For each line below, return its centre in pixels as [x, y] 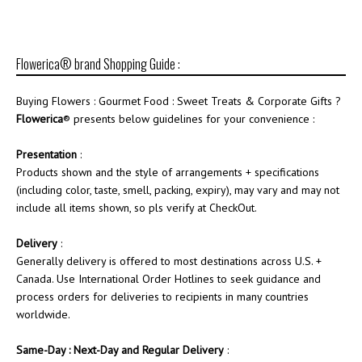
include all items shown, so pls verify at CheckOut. [137, 208]
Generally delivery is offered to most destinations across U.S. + [169, 261]
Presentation [46, 154]
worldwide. [43, 314]
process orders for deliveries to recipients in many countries [162, 297]
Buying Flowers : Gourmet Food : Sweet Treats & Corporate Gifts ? [179, 101]
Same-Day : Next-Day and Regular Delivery [120, 350]
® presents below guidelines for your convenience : [189, 119]
